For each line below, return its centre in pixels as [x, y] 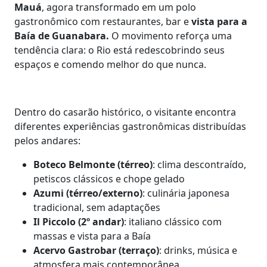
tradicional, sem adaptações [97, 207]
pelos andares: [47, 141]
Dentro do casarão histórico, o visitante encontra [125, 112]
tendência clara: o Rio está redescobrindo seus [119, 50]
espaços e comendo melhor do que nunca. [110, 64]
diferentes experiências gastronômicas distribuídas [130, 126]
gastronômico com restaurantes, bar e [103, 21]
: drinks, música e [198, 250]
